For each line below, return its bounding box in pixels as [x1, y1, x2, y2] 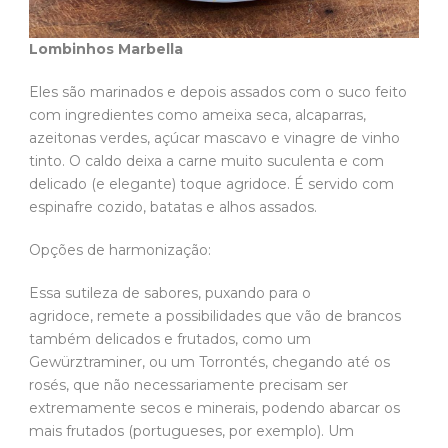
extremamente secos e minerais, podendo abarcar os [29, 399, 400, 418]
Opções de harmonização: [29, 241, 215, 260]
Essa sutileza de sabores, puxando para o [29, 284, 311, 303]
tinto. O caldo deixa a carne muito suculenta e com [29, 152, 384, 171]
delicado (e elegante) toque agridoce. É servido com [29, 175, 394, 194]
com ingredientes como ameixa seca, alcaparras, [29, 106, 366, 125]
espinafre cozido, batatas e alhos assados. [29, 198, 321, 217]
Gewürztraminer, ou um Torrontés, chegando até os [29, 353, 390, 372]
